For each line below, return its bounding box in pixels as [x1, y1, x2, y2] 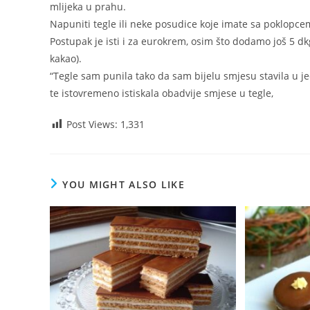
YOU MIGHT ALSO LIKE [62, 178, 185, 192]
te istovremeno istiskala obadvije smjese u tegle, [50, 86, 273, 100]
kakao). [50, 52, 82, 66]
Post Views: [66, 118, 118, 131]
